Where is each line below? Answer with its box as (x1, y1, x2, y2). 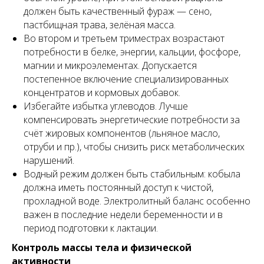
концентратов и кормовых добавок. (24, 86, 180, 99)
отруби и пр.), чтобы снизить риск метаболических (24, 140, 245, 153)
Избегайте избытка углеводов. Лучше (24, 100, 188, 113)
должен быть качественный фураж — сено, (24, 5, 212, 18)
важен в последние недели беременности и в (24, 208, 223, 221)
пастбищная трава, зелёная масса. (24, 18, 176, 31)
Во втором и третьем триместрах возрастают (24, 32, 225, 45)
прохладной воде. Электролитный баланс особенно (24, 194, 250, 207)
